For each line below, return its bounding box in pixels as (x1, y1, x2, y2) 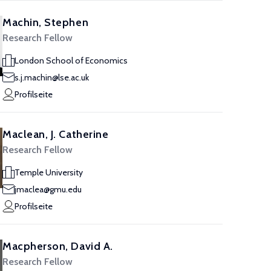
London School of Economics (15, 55, 128, 66)
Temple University (15, 167, 83, 178)
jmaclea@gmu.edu (15, 184, 82, 195)
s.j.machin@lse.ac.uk (15, 72, 89, 83)
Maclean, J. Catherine (2, 128, 109, 141)
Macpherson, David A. (2, 240, 113, 253)
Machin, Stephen (2, 16, 89, 29)
